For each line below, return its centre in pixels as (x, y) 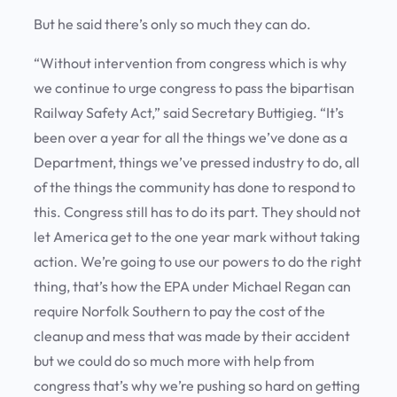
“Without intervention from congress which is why (190, 63)
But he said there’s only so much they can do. (175, 24)
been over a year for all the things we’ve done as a (191, 138)
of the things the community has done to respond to (195, 187)
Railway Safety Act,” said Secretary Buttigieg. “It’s (189, 113)
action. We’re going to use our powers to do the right (198, 262)
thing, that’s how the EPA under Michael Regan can (192, 287)
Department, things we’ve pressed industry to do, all (197, 163)
